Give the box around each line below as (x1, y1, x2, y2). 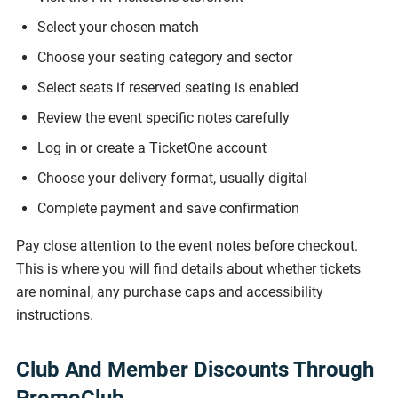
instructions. (16, 306, 93, 323)
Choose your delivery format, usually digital (37, 170, 307, 187)
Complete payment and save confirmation (37, 200, 299, 217)
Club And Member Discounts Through (16, 357, 374, 382)
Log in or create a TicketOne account (37, 139, 267, 156)
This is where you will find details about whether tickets (16, 260, 361, 277)
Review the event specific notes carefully (37, 109, 290, 126)
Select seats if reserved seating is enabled (37, 79, 298, 96)
